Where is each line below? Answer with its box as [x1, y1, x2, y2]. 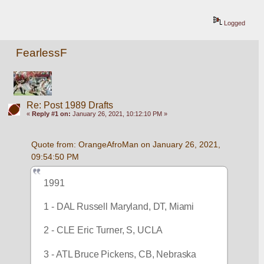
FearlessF [16, 47, 68, 60]
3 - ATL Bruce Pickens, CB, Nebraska [44, 249, 197, 260]
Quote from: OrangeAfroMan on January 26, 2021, [31, 139, 220, 149]
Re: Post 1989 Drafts [26, 100, 113, 110]
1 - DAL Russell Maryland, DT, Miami [44, 202, 194, 212]
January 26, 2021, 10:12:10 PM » [70, 110, 167, 117]
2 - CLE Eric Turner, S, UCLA [44, 226, 163, 236]
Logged [222, 19, 246, 27]
